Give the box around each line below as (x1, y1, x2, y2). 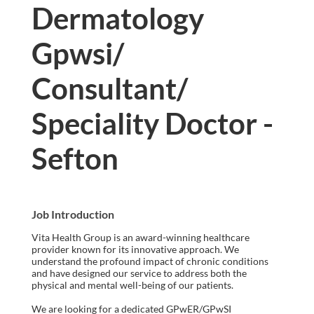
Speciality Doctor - (32, 106, 273, 142)
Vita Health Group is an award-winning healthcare (32, 231, 250, 244)
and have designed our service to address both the (32, 267, 247, 280)
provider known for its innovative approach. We (32, 243, 239, 256)
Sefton (32, 141, 118, 177)
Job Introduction (32, 207, 114, 221)
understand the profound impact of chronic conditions (32, 255, 268, 268)
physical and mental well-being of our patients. (32, 279, 233, 292)
